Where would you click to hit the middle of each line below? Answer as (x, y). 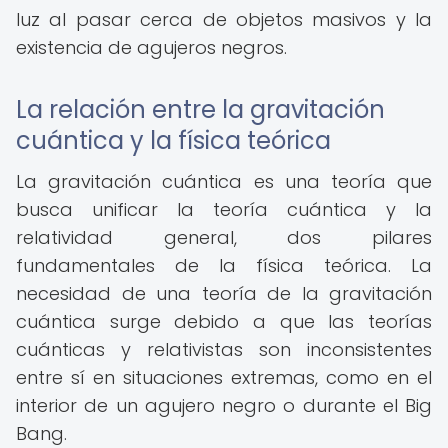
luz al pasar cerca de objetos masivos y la (224, 19)
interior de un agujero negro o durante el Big (224, 405)
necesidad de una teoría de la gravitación (224, 293)
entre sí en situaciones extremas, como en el (224, 377)
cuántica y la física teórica (173, 140)
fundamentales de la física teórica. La (224, 265)
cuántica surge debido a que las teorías (224, 321)
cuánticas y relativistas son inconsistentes (224, 349)
